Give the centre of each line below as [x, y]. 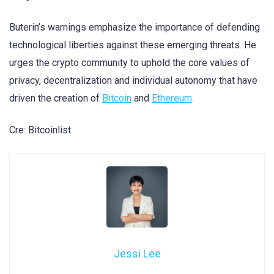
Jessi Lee [137, 253]
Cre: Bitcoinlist [40, 130]
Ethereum [172, 98]
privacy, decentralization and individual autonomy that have [133, 81]
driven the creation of [56, 98]
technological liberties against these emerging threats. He [133, 45]
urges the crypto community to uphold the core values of [129, 63]
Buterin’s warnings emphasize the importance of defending [135, 28]
